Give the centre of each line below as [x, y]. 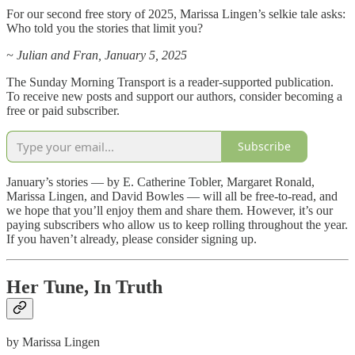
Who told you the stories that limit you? [105, 28]
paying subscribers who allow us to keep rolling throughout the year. [177, 224]
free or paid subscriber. [63, 110]
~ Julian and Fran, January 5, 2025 [97, 55]
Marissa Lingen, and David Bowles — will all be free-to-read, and [172, 196]
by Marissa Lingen [53, 342]
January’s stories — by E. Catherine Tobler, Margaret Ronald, [160, 181]
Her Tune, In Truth [84, 286]
